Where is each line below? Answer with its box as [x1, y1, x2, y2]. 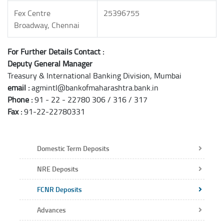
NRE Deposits [37, 163, 78, 173]
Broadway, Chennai [14, 19, 79, 30]
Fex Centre [14, 7, 50, 18]
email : [7, 81, 29, 93]
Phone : [7, 93, 32, 105]
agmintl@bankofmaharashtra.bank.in [29, 81, 158, 93]
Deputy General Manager [7, 57, 92, 69]
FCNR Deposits [37, 184, 82, 194]
